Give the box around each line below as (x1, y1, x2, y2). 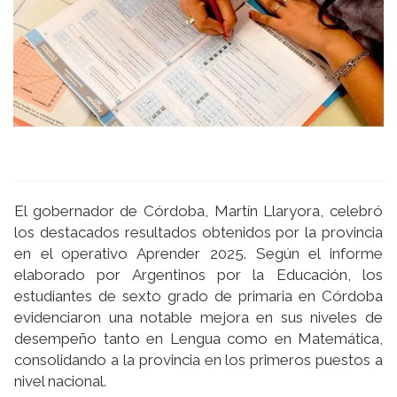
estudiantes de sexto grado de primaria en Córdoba (14, 287, 383, 306)
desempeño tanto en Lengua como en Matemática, (14, 330, 383, 348)
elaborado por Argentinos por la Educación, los (14, 266, 383, 284)
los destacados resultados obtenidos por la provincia (14, 223, 383, 242)
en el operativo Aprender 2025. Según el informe (14, 245, 383, 263)
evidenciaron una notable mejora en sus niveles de (14, 308, 383, 327)
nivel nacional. (14, 372, 106, 391)
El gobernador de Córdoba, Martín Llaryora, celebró (14, 202, 383, 221)
